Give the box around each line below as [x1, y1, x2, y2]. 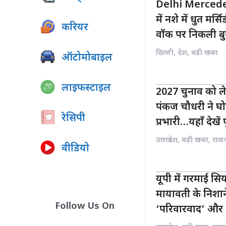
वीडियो [62, 142, 89, 155]
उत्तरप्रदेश [156, 136, 178, 146]
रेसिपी [62, 112, 85, 125]
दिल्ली [156, 48, 174, 59]
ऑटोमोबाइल [62, 51, 112, 65]
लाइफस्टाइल [62, 82, 111, 95]
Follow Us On [54, 201, 115, 212]
